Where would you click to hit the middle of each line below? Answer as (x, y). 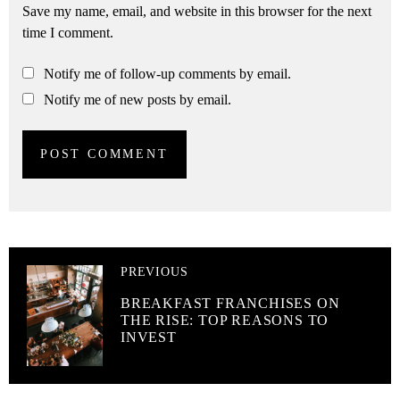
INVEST (149, 337)
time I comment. (68, 32)
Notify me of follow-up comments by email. (167, 73)
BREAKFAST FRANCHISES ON (230, 303)
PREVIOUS (154, 271)
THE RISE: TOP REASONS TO (225, 320)
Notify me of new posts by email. (137, 99)
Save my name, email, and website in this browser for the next (197, 11)
